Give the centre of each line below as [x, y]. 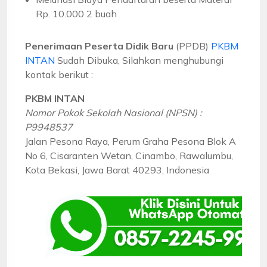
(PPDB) [192, 46]
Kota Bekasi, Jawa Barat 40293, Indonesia [117, 170]
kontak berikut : [59, 74]
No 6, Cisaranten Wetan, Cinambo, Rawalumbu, [129, 155]
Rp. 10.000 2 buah [76, 13]
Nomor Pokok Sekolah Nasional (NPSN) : [114, 112]
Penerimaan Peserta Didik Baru [99, 46]
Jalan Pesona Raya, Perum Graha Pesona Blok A [131, 141]
